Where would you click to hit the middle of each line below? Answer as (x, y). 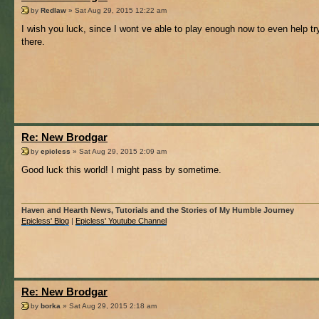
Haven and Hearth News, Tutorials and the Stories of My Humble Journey (158, 210)
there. (33, 41)
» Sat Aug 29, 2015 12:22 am (116, 10)
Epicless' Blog (45, 221)
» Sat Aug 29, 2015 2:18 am (109, 305)
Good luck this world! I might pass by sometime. (121, 169)
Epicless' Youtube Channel (121, 221)
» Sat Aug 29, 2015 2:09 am (119, 151)
